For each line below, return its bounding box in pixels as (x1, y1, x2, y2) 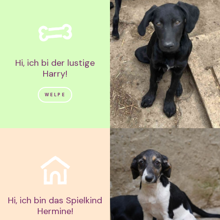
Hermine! (37, 205, 73, 217)
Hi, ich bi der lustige (15, 56, 95, 69)
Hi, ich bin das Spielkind (8, 194, 102, 206)
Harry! (43, 67, 67, 80)
